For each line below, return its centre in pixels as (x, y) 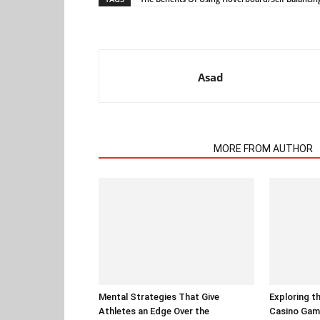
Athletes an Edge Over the (154, 311)
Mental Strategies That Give (159, 297)
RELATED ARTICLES (152, 149)
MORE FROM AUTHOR (263, 149)
